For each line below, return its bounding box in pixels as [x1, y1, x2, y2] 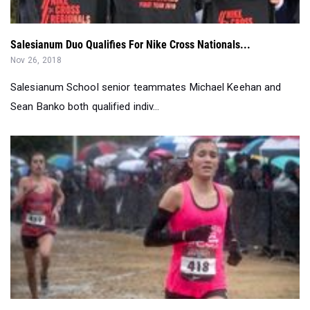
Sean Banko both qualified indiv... [10, 100, 160, 113]
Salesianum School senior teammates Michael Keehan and [10, 81, 282, 94]
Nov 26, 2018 [10, 55, 62, 66]
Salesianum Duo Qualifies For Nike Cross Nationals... [10, 38, 250, 52]
